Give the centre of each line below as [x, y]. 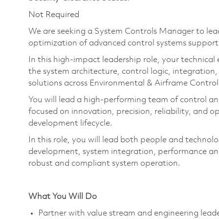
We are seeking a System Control [91, 31]
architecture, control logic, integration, [144, 71]
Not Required [54, 15]
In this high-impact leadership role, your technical [122, 60]
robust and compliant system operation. [104, 163]
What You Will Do [63, 197]
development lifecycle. [70, 123]
